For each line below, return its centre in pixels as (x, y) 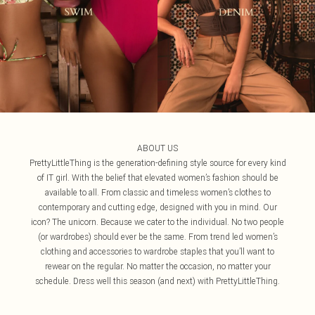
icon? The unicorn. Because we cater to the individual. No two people (157, 222)
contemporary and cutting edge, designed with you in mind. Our (157, 207)
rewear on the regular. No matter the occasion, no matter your (157, 266)
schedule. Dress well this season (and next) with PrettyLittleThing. (157, 281)
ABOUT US (157, 148)
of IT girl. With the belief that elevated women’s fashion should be (157, 178)
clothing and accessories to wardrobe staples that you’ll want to (157, 252)
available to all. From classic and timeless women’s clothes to (157, 193)
